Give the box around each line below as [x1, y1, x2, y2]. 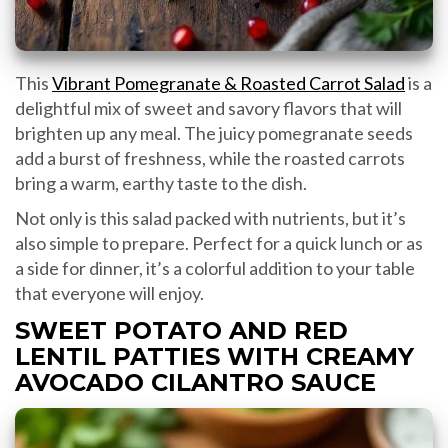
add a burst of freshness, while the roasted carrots [15, 147, 405, 170]
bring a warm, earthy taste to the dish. [15, 172, 307, 195]
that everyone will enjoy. [15, 282, 204, 305]
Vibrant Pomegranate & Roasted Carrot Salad [52, 72, 405, 95]
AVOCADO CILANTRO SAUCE [15, 368, 376, 398]
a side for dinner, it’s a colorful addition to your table [15, 257, 415, 280]
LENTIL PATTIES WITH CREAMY [15, 342, 414, 372]
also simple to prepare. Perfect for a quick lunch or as [15, 232, 423, 255]
